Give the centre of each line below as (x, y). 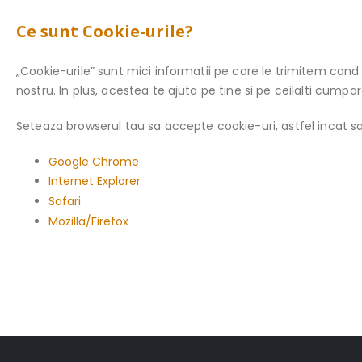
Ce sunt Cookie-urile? (105, 31)
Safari (65, 202)
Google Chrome (94, 161)
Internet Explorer (95, 181)
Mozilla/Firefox (88, 222)
